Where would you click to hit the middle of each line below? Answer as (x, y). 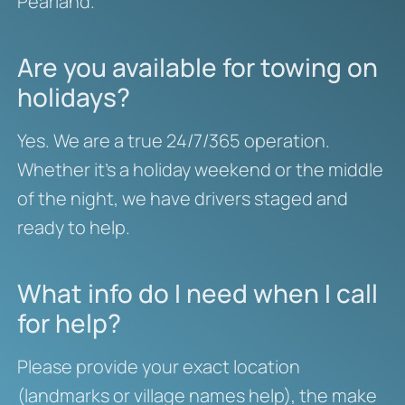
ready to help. (73, 228)
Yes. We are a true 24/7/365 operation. (173, 141)
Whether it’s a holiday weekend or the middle (200, 170)
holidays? (73, 97)
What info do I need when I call (197, 293)
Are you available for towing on (197, 67)
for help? (69, 323)
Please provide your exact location (158, 367)
